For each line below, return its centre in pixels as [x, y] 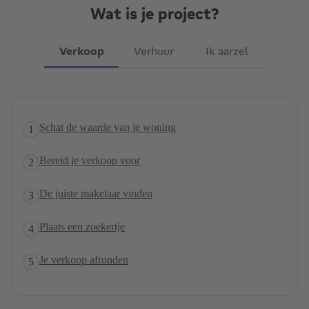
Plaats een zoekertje [82, 227]
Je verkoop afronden [84, 260]
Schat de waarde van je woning [108, 127]
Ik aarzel [227, 51]
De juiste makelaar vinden [96, 193]
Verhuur [153, 51]
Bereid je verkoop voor [90, 160]
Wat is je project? [154, 14]
